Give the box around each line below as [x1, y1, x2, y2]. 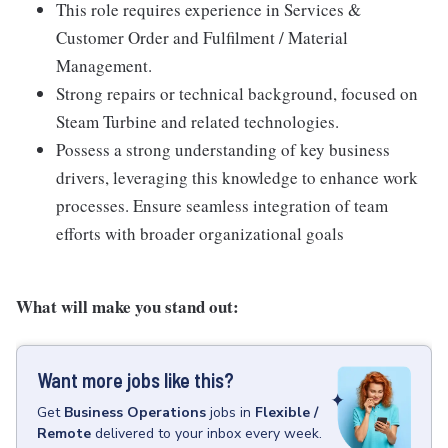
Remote [37, 424, 91, 443]
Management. [56, 54, 152, 77]
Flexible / [255, 403, 318, 422]
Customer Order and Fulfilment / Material [56, 26, 348, 49]
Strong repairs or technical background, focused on [56, 82, 418, 105]
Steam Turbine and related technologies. [56, 110, 339, 133]
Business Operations [64, 403, 206, 422]
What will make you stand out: [16, 294, 239, 319]
